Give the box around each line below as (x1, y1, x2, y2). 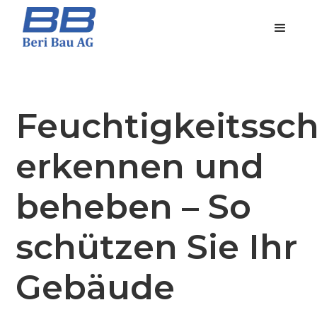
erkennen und (16, 146, 265, 187)
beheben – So (16, 186, 252, 227)
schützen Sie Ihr (16, 226, 298, 267)
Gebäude (16, 267, 175, 308)
